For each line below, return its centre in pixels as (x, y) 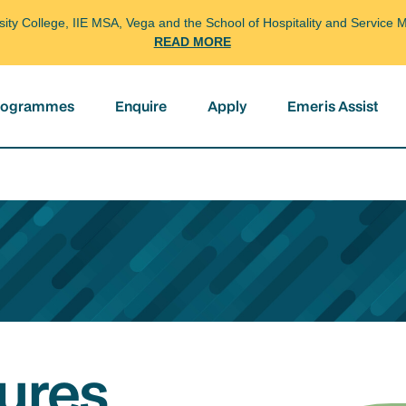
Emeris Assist (333, 106)
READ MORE (192, 42)
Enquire (141, 106)
